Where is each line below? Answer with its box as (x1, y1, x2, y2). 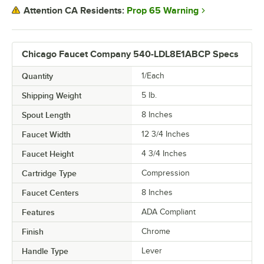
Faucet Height (22, 148, 74, 159)
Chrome (141, 226, 170, 236)
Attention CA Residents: (24, 5, 124, 16)
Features (22, 207, 55, 217)
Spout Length (22, 110, 71, 120)
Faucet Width (22, 129, 71, 139)
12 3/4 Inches (141, 129, 190, 138)
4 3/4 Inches (141, 148, 187, 158)
